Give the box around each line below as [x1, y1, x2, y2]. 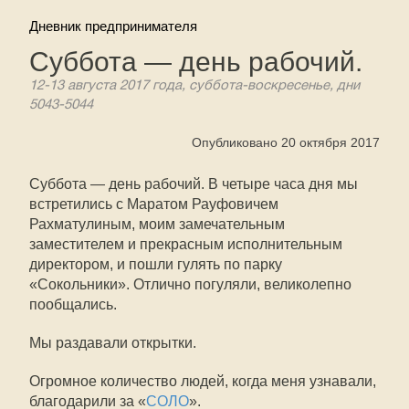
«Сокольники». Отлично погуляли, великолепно [29, 277, 351, 292]
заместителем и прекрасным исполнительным [29, 236, 342, 252]
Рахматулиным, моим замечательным [29, 216, 285, 232]
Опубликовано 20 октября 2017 [192, 135, 380, 150]
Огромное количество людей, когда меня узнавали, [29, 373, 376, 389]
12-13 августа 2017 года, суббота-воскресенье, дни [29, 79, 360, 92]
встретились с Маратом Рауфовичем [29, 196, 278, 212]
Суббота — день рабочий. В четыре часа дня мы [29, 176, 358, 192]
